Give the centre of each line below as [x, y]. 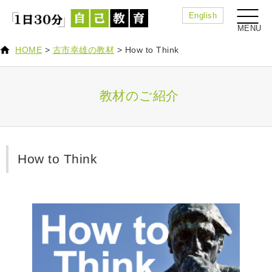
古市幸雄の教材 [83, 50]
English [202, 15]
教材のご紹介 [139, 96]
